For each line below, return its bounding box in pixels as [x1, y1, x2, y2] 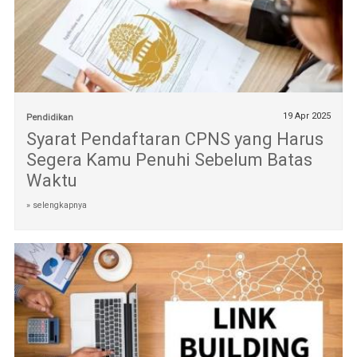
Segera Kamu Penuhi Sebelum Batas [25, 150, 312, 171]
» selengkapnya [25, 200, 87, 211]
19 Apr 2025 [283, 111, 331, 122]
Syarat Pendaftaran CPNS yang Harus [25, 129, 324, 150]
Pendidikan [25, 112, 73, 124]
